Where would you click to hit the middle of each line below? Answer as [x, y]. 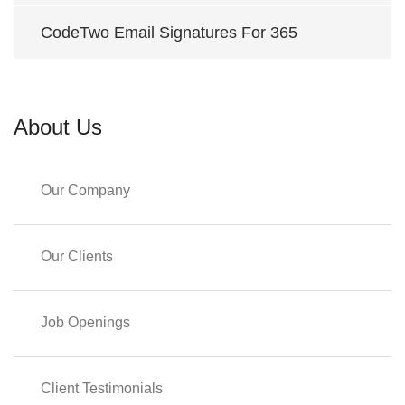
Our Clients [77, 256]
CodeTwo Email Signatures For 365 [169, 33]
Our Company [85, 190]
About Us [58, 127]
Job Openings [85, 322]
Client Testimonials [102, 388]
